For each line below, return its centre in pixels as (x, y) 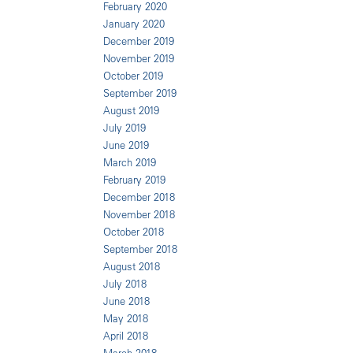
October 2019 (133, 76)
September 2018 (140, 249)
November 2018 (139, 214)
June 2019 (126, 145)
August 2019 (131, 110)
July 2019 (124, 128)
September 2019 (140, 93)
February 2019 (134, 180)
